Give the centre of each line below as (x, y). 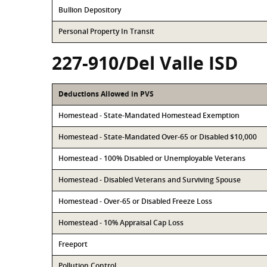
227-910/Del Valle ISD (145, 63)
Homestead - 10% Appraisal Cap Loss (121, 223)
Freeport (73, 244)
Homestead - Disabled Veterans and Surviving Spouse (150, 180)
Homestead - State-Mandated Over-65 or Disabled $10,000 (158, 137)
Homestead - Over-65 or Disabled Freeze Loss (135, 201)
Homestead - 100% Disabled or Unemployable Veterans (152, 158)
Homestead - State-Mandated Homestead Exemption (149, 115)
